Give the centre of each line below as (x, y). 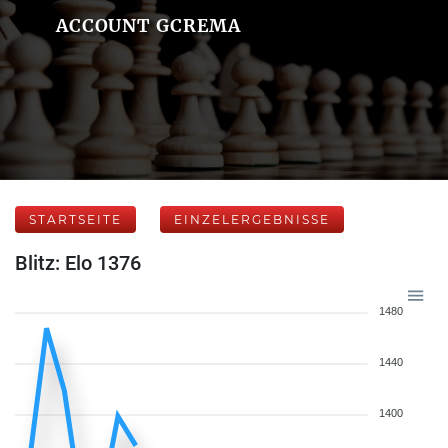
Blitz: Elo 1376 (78, 263)
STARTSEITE (75, 219)
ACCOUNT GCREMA (148, 25)
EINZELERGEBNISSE (252, 219)
